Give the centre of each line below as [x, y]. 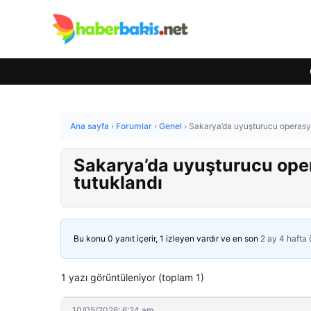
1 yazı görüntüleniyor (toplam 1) [133, 277]
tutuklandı [118, 183]
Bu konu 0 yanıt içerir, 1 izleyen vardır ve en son [167, 238]
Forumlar [134, 126]
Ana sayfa [90, 126]
